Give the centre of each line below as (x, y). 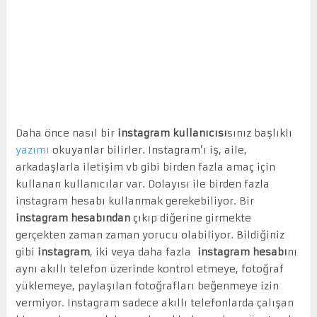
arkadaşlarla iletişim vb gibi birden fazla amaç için (145, 167)
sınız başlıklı (259, 133)
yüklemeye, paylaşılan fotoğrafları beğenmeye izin (147, 286)
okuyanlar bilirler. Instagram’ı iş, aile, (148, 150)
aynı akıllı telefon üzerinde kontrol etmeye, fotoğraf (149, 269)
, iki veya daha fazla (143, 252)
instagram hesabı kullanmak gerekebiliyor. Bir (134, 201)
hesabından (100, 218)
